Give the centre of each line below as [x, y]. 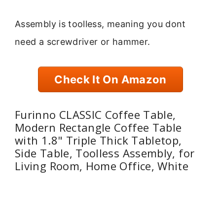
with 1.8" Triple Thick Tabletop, [98, 140]
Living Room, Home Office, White [102, 166]
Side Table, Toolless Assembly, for [105, 153]
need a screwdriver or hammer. [83, 41]
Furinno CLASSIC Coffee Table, [95, 115]
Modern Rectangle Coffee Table [98, 128]
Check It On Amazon [110, 79]
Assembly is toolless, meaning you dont [100, 24]
